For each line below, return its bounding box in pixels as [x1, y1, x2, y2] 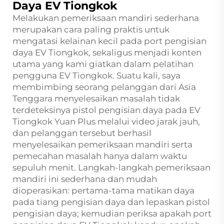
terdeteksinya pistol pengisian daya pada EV [12, 104, 200, 115]
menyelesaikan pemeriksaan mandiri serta [12, 139, 192, 149]
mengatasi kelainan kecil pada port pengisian [12, 35, 206, 46]
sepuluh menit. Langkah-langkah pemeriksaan [12, 162, 210, 172]
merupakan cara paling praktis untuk [12, 24, 169, 34]
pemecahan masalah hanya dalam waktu [12, 150, 187, 161]
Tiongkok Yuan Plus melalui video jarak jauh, [12, 116, 200, 126]
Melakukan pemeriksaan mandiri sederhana [12, 12, 199, 23]
